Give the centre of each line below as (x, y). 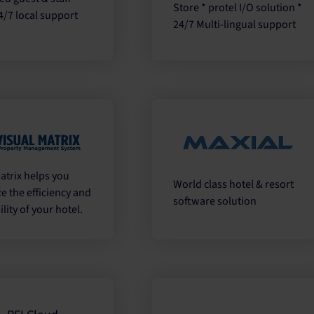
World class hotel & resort (234, 184)
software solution (215, 201)
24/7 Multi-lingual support (235, 24)
